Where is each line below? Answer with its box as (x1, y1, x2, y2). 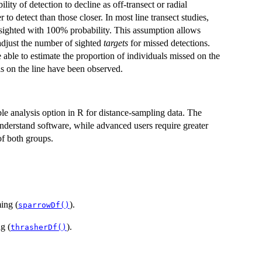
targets (104, 37, 128, 48)
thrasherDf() (11, 222, 67, 232)
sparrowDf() (18, 200, 70, 209)
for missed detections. (128, 37, 210, 48)
